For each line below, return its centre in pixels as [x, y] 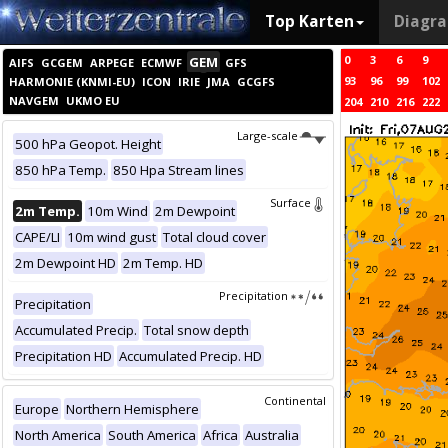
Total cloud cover [214, 237]
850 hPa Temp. [60, 170]
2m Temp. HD [163, 263]
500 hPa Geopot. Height [88, 144]
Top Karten [309, 21]
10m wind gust [111, 237]
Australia [272, 435]
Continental [295, 400]
